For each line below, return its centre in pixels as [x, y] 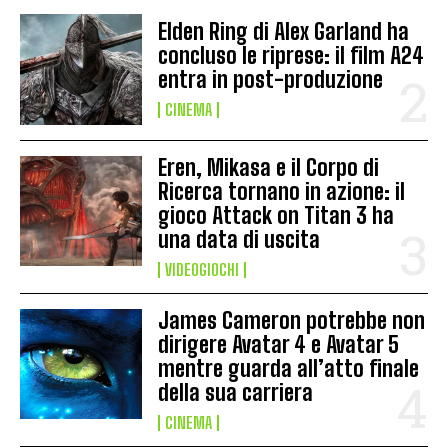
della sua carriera [236, 392]
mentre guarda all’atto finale [289, 368]
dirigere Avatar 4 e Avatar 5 [279, 344]
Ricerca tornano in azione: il [282, 191]
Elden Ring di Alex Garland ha [284, 32]
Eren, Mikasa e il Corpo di [269, 167]
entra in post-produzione [271, 80]
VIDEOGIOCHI [202, 269]
